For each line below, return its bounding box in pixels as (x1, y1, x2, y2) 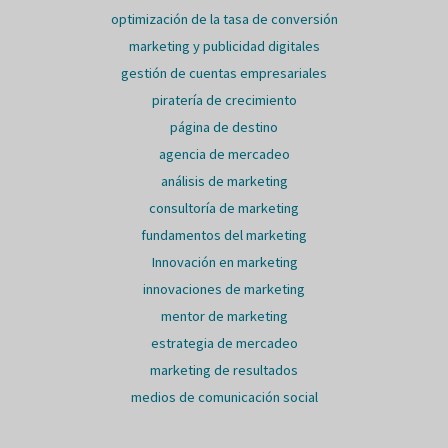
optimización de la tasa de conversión (110, 9, 338, 28)
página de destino (170, 117, 278, 136)
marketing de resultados (150, 360, 298, 379)
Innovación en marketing (150, 252, 298, 271)
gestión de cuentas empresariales (121, 63, 327, 82)
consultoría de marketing (149, 198, 299, 217)
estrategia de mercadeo (150, 333, 298, 352)
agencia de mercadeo (158, 144, 290, 163)
